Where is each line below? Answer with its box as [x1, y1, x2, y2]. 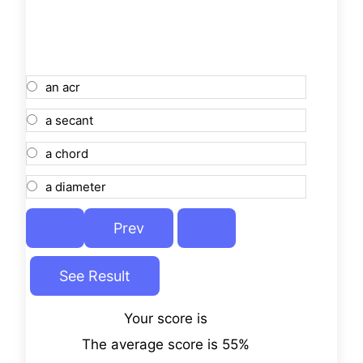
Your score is [124, 310, 208, 327]
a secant [45, 113, 93, 129]
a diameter [45, 179, 106, 195]
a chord [45, 146, 88, 162]
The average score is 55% [82, 336, 250, 353]
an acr [45, 79, 80, 96]
